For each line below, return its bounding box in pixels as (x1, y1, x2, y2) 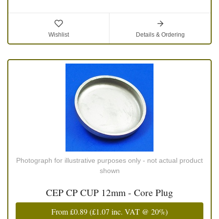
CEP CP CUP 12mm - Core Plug (46, 186, 173, 199)
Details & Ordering (135, 31, 185, 39)
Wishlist (48, 31, 69, 39)
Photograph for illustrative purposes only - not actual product (16, 156, 203, 165)
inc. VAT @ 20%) (109, 206, 168, 217)
